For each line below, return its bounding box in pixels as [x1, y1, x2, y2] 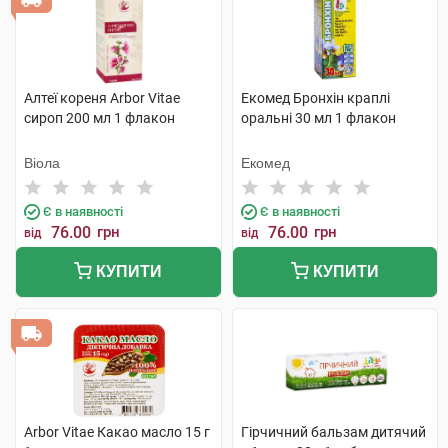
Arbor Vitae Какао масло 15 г [24, 424, 210, 440]
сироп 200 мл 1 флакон [24, 110, 175, 126]
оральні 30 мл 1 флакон [240, 110, 396, 126]
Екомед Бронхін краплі [240, 90, 390, 106]
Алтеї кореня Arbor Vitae [24, 90, 180, 106]
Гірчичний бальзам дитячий [240, 424, 426, 440]
